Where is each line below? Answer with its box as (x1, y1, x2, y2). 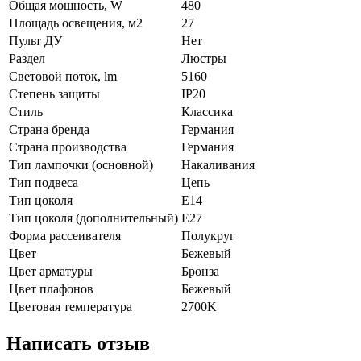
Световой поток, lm (9, 68, 117, 83)
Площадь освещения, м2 (9, 15, 143, 30)
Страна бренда (9, 122, 89, 136)
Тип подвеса (9, 175, 78, 189)
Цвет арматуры (9, 263, 93, 278)
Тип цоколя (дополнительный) (9, 210, 178, 225)
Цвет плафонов (9, 281, 93, 296)
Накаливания (181, 157, 255, 172)
